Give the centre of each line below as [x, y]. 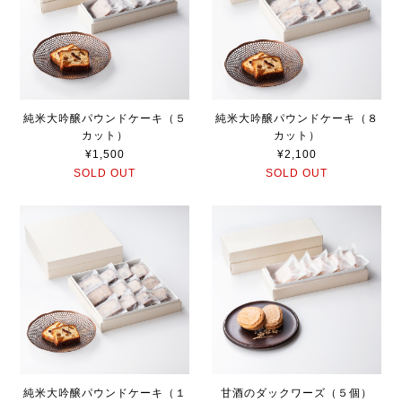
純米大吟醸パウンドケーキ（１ [105, 393]
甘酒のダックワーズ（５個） [297, 393]
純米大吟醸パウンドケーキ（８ [297, 119]
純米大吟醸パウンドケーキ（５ [105, 119]
